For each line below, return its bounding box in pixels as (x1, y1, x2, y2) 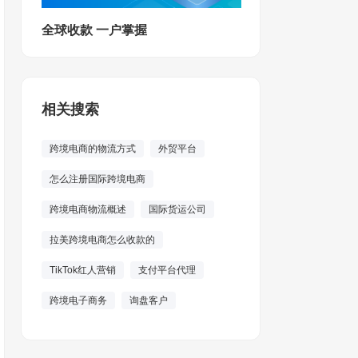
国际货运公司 (149, 204, 206, 215)
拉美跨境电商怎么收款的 (50, 234, 155, 245)
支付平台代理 (138, 265, 196, 276)
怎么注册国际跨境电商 (50, 173, 145, 185)
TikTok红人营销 (50, 265, 116, 276)
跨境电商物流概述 (50, 204, 126, 215)
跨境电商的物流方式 (50, 143, 136, 154)
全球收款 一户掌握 (42, 23, 147, 37)
